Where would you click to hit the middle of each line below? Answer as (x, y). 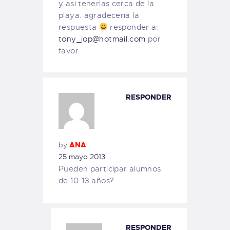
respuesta (79, 27)
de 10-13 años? (87, 181)
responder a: (133, 27)
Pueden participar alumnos (110, 169)
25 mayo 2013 (82, 156)
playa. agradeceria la (99, 15)
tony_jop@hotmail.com (102, 39)
